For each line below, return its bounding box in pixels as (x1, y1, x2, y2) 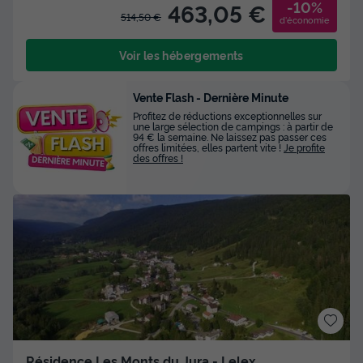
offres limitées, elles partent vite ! (133, 139, 281, 154)
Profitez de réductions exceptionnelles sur (133, 108, 322, 122)
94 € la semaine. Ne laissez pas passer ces (133, 129, 327, 143)
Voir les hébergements (119, 46, 244, 62)
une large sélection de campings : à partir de (133, 118, 333, 133)
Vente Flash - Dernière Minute (133, 88, 288, 105)
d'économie (280, 12, 330, 26)
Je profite (284, 139, 325, 154)
